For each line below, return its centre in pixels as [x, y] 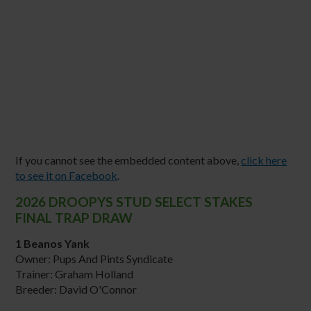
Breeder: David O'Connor [76, 289]
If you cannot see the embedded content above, [128, 160]
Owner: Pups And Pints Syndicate [94, 258]
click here [264, 160]
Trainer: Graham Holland [75, 274]
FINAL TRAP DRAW [74, 217]
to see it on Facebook [67, 175]
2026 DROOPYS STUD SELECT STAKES [134, 201]
